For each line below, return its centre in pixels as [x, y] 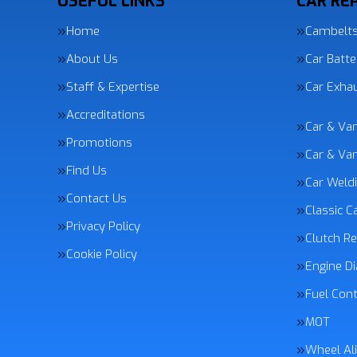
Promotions [99, 143]
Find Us [86, 171]
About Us [92, 59]
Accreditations [106, 115]
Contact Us [96, 198]
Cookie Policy [102, 254]
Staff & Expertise [113, 87]
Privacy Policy [103, 226]
